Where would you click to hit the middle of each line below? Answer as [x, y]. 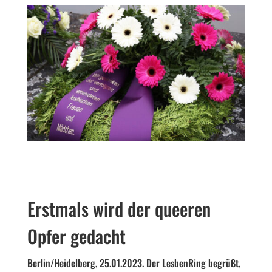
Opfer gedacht [76, 236]
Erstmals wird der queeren [119, 208]
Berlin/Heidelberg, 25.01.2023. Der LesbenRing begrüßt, [134, 263]
